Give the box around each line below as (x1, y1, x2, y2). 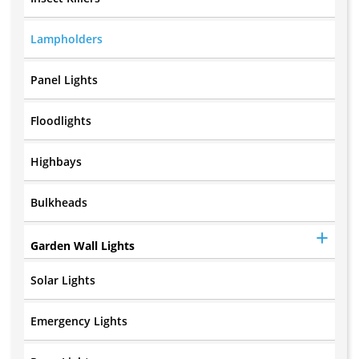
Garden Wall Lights (30, 237, 135, 253)
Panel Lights (30, 71, 98, 87)
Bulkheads (30, 194, 87, 210)
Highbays (30, 153, 82, 169)
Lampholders (30, 30, 103, 46)
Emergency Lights (30, 313, 127, 329)
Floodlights (30, 112, 91, 128)
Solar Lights (30, 272, 95, 288)
